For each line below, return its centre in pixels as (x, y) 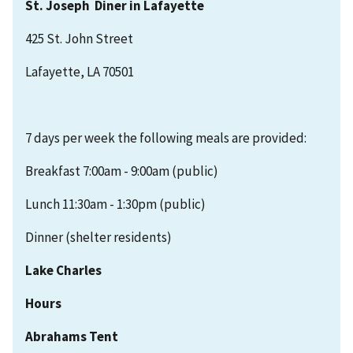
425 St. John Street (79, 39)
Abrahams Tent (72, 336)
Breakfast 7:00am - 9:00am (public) (122, 171)
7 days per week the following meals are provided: (166, 137)
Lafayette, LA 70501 (80, 71)
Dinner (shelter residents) (98, 237)
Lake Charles (63, 270)
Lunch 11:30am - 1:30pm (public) (115, 204)
